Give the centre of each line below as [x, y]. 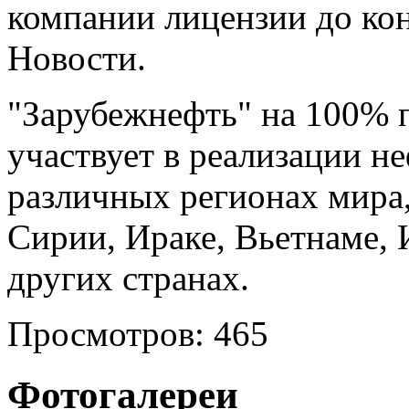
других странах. [128, 278]
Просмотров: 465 [138, 334]
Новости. [77, 58]
